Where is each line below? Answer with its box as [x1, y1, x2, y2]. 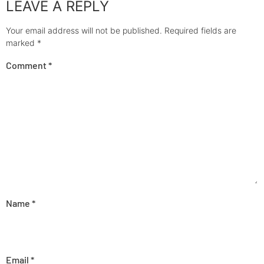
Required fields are [164, 25, 236, 36]
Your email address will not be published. [6, 25, 162, 36]
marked [6, 38, 37, 48]
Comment [6, 59, 48, 71]
